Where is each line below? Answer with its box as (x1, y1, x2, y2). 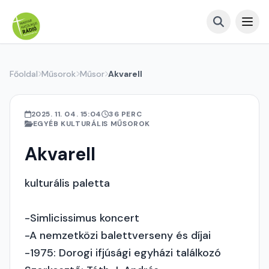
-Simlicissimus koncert (25, 211, 139, 225)
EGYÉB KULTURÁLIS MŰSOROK (32, 119, 150, 128)
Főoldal (10, 68, 38, 79)
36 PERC (108, 109, 142, 119)
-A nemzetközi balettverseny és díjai (25, 228, 211, 243)
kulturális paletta (25, 176, 110, 190)
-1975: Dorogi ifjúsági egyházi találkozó (25, 246, 221, 260)
